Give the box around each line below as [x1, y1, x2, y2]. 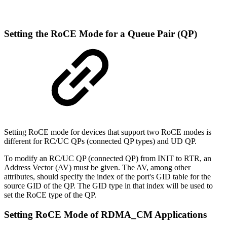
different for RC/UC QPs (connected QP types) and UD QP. [4, 136, 197, 145]
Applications [155, 209, 207, 220]
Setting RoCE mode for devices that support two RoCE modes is [4, 127, 211, 136]
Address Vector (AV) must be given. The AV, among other [4, 163, 191, 172]
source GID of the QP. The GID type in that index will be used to [4, 181, 213, 190]
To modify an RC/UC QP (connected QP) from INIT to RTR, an [4, 154, 211, 163]
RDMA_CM [101, 209, 153, 220]
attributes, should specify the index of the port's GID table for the [4, 172, 211, 181]
